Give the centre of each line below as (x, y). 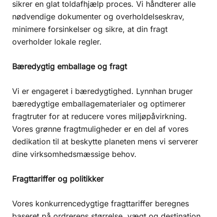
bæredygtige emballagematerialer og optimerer (99, 103)
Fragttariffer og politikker (58, 178)
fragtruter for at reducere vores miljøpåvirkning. (100, 116)
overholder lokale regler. (57, 41)
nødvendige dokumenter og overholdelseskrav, (98, 16)
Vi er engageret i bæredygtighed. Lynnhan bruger (102, 91)
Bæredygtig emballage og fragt (70, 66)
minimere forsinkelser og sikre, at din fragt (90, 29)
